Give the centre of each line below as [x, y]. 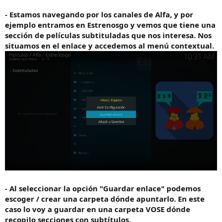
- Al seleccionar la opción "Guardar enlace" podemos [103, 188]
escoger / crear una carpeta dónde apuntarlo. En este [105, 198]
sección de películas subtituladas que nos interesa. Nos [108, 35]
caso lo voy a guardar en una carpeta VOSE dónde [98, 209]
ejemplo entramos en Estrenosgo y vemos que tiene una [110, 25]
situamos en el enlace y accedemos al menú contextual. [110, 45]
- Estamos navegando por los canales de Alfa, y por [99, 14]
